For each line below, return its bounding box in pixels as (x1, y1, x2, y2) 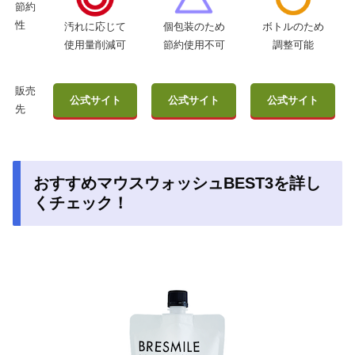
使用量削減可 (64, 38, 126, 51)
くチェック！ (33, 194, 128, 212)
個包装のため (162, 21, 225, 33)
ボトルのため (261, 20, 324, 32)
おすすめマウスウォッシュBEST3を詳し (33, 174, 321, 193)
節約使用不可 (162, 39, 225, 52)
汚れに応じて (64, 20, 126, 32)
